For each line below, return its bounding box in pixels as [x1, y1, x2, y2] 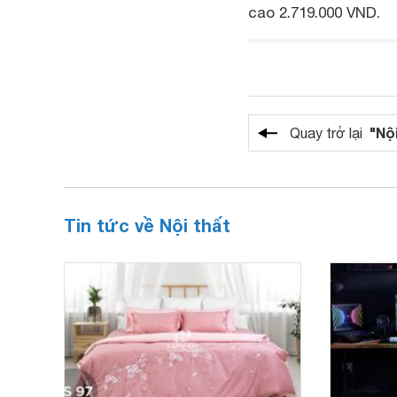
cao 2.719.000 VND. [248, 4, 380, 21]
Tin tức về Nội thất [64, 214, 230, 236]
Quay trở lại [290, 125, 370, 141]
